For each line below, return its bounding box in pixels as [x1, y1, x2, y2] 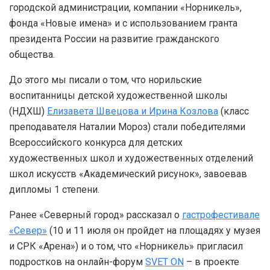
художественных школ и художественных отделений [9, 152, 253, 164]
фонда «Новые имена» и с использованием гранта [9, 17, 237, 29]
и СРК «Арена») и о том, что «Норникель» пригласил [9, 240, 243, 252]
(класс [218, 105, 249, 117]
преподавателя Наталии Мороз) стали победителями [9, 121, 245, 133]
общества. [9, 48, 55, 60]
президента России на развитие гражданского [9, 33, 219, 45]
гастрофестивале [182, 209, 260, 221]
